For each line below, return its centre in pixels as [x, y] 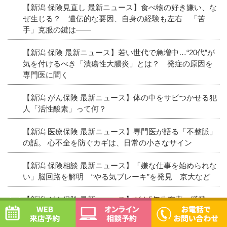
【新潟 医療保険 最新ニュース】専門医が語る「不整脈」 [120, 131]
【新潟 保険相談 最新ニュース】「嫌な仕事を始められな [120, 165]
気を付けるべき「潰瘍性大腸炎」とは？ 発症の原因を [118, 63]
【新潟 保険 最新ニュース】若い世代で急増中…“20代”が [119, 52]
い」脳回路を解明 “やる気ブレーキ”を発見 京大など [117, 176]
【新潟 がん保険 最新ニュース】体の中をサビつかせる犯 [120, 97]
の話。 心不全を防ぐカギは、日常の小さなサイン [107, 142]
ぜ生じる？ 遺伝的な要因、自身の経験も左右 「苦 [114, 18]
